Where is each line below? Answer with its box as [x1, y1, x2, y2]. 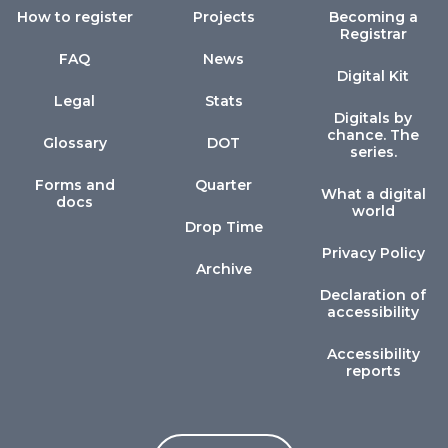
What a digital [320, 185, 426, 203]
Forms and [34, 176, 115, 194]
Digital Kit [337, 67, 410, 85]
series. [349, 143, 397, 161]
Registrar [339, 25, 407, 43]
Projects [192, 8, 255, 26]
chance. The [327, 126, 420, 144]
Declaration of [320, 286, 427, 304]
